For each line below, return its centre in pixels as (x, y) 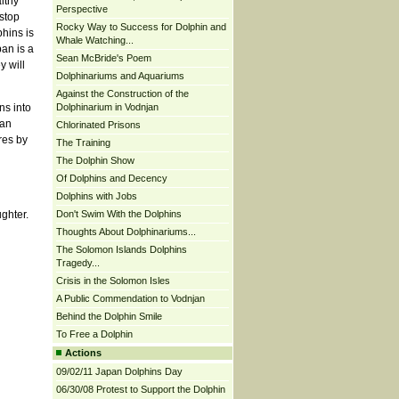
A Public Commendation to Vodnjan (130, 298)
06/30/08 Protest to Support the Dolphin (140, 389)
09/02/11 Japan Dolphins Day (119, 371)
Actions (83, 353)
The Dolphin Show (95, 160)
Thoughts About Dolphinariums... (126, 232)
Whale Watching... (94, 40)
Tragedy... (77, 263)
